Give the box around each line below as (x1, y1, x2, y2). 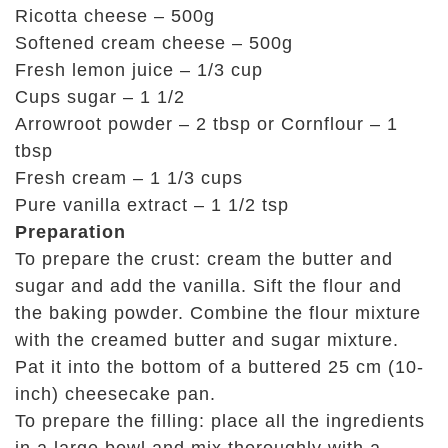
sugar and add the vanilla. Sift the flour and (15, 276, 402, 296)
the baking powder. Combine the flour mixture (15, 303, 421, 323)
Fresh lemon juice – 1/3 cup (15, 60, 263, 80)
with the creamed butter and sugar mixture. (15, 330, 399, 350)
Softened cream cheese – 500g (15, 33, 293, 53)
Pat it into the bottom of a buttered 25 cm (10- (15, 357, 424, 377)
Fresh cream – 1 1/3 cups (15, 168, 243, 188)
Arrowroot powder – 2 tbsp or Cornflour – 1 (15, 114, 398, 134)
